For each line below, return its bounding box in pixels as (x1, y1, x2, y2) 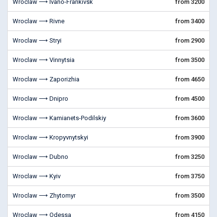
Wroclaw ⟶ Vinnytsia (13, 56, 75, 63)
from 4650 (175, 76, 204, 83)
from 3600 (175, 114, 204, 122)
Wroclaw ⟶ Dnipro (13, 95, 68, 102)
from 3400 (175, 17, 204, 25)
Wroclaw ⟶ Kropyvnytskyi (13, 134, 88, 141)
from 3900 (175, 134, 204, 141)
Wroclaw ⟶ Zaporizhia (13, 76, 79, 83)
